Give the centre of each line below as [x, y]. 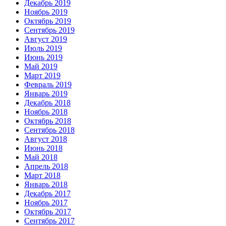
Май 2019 [41, 67]
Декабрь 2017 [47, 194]
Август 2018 [46, 139]
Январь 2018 [46, 185]
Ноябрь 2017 [46, 203]
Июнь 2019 [43, 58]
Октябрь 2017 [48, 212]
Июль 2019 [43, 48]
